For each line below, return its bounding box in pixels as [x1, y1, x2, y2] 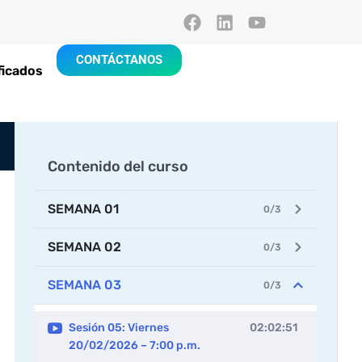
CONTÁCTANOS [76, 53, 163, 68]
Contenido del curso [48, 157, 188, 175]
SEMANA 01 [48, 201, 119, 217]
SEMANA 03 [48, 277, 121, 293]
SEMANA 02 [48, 239, 121, 255]
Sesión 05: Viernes [69, 321, 169, 335]
